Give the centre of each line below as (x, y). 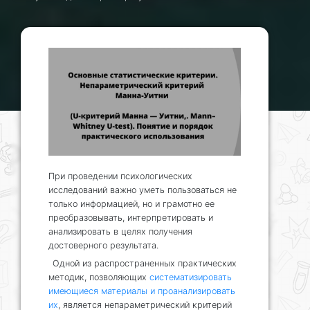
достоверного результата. (103, 246)
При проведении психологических (120, 176)
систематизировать (191, 277)
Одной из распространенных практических (145, 264)
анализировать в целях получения (120, 232)
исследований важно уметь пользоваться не (143, 190)
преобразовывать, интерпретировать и (131, 218)
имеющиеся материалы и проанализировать (142, 291)
